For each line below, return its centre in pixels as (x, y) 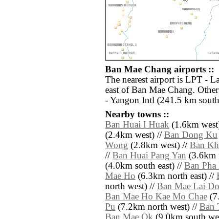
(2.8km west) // (159, 145)
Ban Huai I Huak (137, 125)
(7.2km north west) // (157, 207)
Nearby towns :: (137, 115)
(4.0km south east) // (145, 166)
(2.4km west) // (135, 135)
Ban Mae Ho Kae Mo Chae (156, 197)
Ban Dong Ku (191, 135)
